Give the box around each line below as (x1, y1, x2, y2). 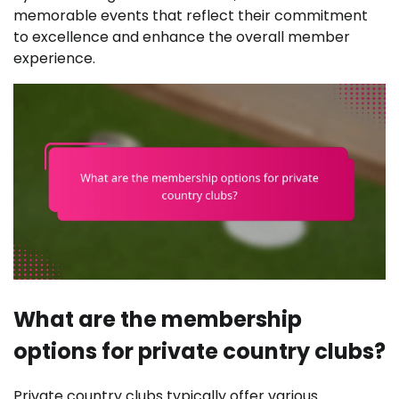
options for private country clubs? (13, 336, 386, 366)
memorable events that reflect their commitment (13, 5, 368, 27)
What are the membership (13, 304, 302, 334)
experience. (13, 48, 95, 69)
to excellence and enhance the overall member (13, 27, 350, 48)
